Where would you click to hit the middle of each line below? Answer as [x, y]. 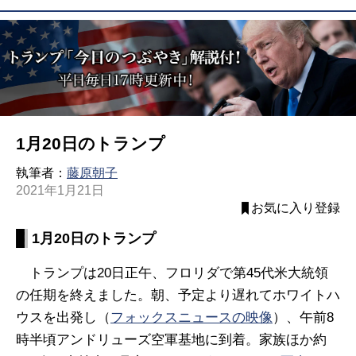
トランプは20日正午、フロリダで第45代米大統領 [172, 273]
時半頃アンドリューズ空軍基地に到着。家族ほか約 [171, 339]
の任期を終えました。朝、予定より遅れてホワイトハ [178, 295]
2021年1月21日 [60, 191]
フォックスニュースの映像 [192, 317]
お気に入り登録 [296, 208]
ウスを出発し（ [63, 317]
